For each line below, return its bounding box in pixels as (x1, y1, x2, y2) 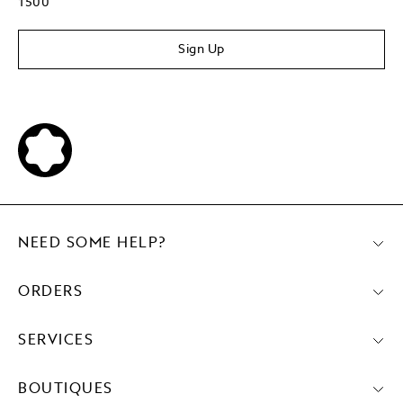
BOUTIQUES (18, 382, 113, 398)
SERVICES (18, 334, 94, 349)
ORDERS (18, 284, 83, 300)
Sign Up (178, 42, 225, 56)
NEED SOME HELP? (18, 236, 166, 251)
